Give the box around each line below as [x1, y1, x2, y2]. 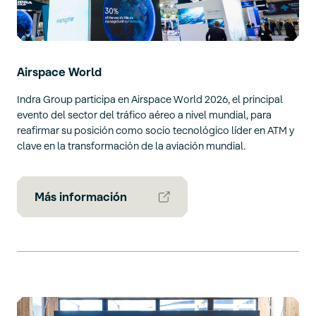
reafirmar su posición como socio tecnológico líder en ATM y [17, 124, 294, 137]
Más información [35, 190, 127, 204]
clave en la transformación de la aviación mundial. [17, 140, 245, 152]
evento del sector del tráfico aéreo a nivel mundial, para [17, 109, 272, 121]
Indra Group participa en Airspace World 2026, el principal [17, 93, 283, 106]
